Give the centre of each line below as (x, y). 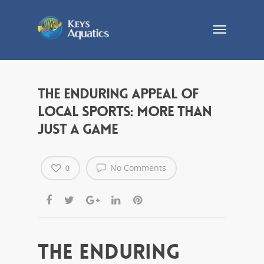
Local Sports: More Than (125, 112)
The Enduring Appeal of (118, 94)
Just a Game (78, 129)
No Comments (137, 168)
